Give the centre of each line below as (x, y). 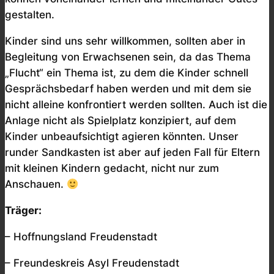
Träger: (23, 210)
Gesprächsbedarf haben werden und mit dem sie (128, 89)
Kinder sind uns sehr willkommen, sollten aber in (125, 41)
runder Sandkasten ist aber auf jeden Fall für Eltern (132, 153)
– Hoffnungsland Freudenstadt (81, 236)
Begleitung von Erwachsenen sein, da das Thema (128, 57)
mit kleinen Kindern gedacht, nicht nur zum (112, 168)
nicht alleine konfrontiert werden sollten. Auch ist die (136, 105)
